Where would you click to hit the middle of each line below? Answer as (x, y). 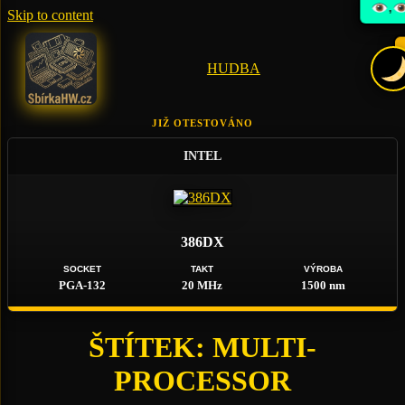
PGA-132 (82, 285)
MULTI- (264, 348)
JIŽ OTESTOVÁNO (202, 123)
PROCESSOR (202, 381)
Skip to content (50, 15)
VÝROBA (323, 269)
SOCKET (82, 269)
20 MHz (202, 285)
